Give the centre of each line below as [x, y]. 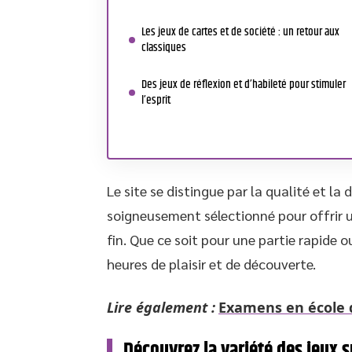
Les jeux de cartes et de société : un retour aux [240, 32]
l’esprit [156, 100]
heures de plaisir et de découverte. [211, 264]
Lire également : [161, 307]
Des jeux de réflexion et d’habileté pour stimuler [244, 84]
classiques [164, 48]
